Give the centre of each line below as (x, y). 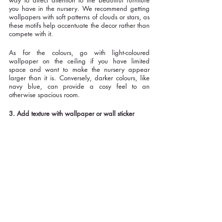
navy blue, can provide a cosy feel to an (79, 86)
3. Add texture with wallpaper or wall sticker (72, 114)
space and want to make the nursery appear (79, 70)
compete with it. (32, 34)
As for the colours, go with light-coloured (79, 53)
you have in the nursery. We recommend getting (79, 9)
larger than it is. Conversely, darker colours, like (79, 78)
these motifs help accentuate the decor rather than (79, 26)
